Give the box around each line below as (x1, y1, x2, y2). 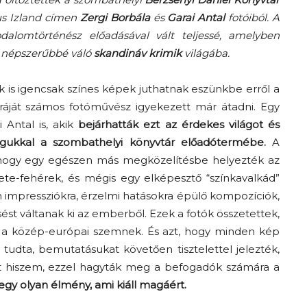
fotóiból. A (225, 11, 280, 25)
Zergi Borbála (79, 11, 150, 25)
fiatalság (153, 107, 193, 120)
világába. (182, 47, 230, 60)
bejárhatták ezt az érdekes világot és (78, 118, 280, 132)
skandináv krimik (94, 47, 182, 60)
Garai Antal (167, 11, 225, 25)
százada (153, 196, 191, 209)
